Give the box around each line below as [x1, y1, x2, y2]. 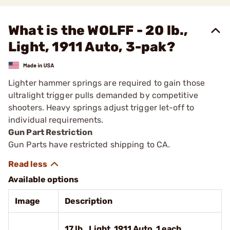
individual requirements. [8, 114, 104, 125]
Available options [8, 174, 79, 184]
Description [65, 196, 112, 206]
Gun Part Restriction [8, 127, 92, 137]
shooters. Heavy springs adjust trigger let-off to [8, 102, 194, 112]
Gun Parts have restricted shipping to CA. [8, 139, 170, 149]
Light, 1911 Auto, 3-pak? [8, 39, 175, 55]
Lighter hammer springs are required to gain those [8, 78, 205, 88]
